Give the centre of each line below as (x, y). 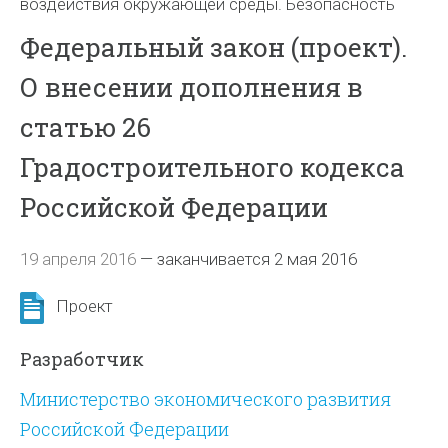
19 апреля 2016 (78, 259)
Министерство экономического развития (206, 399)
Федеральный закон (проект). (214, 47)
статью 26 (86, 127)
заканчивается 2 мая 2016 (257, 259)
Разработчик (82, 359)
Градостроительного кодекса (213, 167)
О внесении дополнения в (192, 87)
